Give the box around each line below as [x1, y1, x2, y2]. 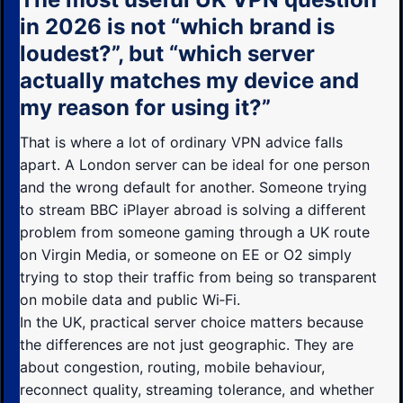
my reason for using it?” [20, 94, 271, 121]
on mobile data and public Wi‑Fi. [20, 290, 240, 309]
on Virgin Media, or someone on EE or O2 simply [20, 245, 352, 264]
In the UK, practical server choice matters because [20, 312, 363, 331]
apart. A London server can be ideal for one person [20, 155, 370, 174]
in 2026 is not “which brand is [20, 13, 335, 40]
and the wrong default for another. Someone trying [20, 177, 367, 196]
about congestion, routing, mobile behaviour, [20, 357, 325, 376]
